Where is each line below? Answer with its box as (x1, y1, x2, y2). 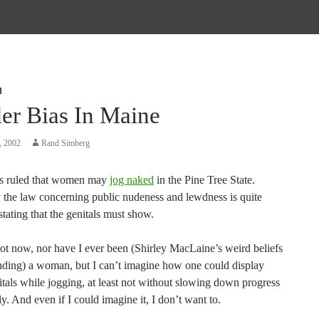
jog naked (110, 174, 154, 186)
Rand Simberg (41, 138, 90, 148)
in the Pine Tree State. (154, 174, 255, 186)
